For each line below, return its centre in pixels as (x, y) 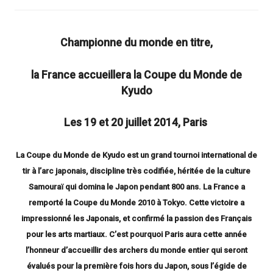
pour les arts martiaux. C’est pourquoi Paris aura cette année (136, 235)
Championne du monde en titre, (136, 43)
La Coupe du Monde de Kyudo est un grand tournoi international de (136, 155)
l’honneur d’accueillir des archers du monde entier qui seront (136, 250)
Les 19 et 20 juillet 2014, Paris (136, 122)
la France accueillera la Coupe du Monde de (136, 75)
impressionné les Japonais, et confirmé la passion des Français (136, 219)
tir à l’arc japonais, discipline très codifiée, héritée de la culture (136, 171)
